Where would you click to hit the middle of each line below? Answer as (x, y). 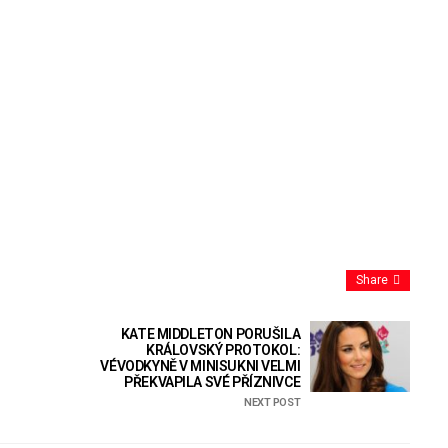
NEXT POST (272, 403)
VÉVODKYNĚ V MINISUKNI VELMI (200, 366)
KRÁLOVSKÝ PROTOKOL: (223, 350)
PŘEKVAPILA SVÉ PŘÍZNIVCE (212, 382)
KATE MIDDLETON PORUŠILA (210, 334)
